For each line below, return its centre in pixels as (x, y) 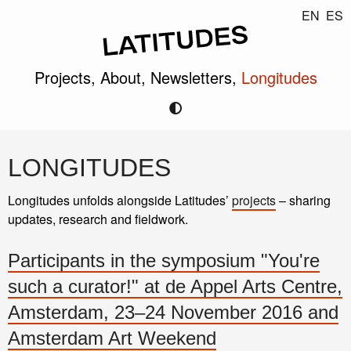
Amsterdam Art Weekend (112, 338)
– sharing (303, 200)
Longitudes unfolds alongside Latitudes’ (120, 200)
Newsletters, (195, 77)
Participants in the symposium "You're (164, 261)
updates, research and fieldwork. (98, 219)
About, (125, 77)
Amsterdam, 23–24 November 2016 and (173, 312)
